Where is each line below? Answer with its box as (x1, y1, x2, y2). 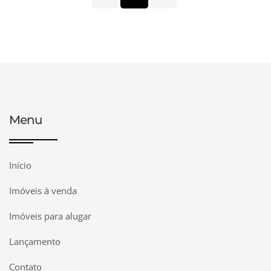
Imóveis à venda (9, 184, 77, 197)
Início (9, 159, 31, 171)
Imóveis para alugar (9, 210, 91, 222)
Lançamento (9, 235, 60, 247)
